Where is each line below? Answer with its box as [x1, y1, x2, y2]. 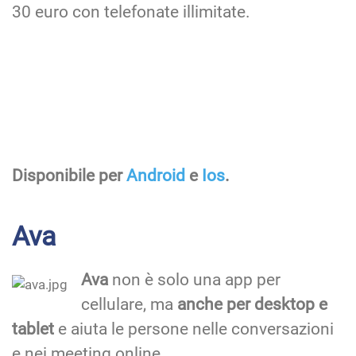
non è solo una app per [112, 270, 281, 290]
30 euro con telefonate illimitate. [12, 2, 250, 22]
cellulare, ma [81, 295, 177, 315]
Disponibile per [12, 166, 126, 186]
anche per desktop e [177, 295, 327, 315]
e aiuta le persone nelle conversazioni [54, 319, 334, 339]
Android [126, 166, 189, 186]
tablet [12, 319, 54, 339]
